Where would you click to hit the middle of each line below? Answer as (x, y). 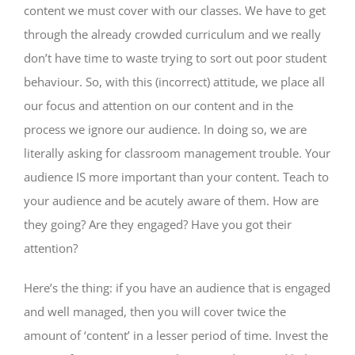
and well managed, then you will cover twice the (155, 311)
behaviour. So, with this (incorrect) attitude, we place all (174, 81)
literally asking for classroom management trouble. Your (177, 153)
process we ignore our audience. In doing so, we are (165, 129)
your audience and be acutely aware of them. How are (171, 200)
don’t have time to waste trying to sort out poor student (175, 57)
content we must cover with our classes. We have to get (175, 10)
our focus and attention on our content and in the (158, 105)
